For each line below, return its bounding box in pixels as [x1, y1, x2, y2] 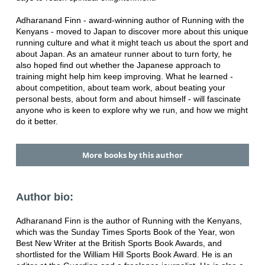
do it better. [15, 116, 58, 126]
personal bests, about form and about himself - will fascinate [15, 93, 241, 104]
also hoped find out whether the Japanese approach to [15, 60, 221, 70]
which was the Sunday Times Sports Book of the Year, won [15, 227, 235, 237]
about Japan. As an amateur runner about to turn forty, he [15, 49, 232, 59]
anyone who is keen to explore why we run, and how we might [15, 105, 248, 115]
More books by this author [82, 149, 183, 160]
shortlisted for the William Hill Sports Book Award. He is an [15, 250, 232, 260]
